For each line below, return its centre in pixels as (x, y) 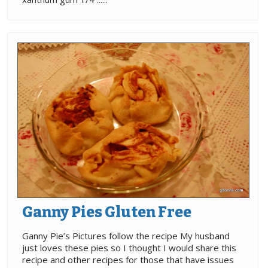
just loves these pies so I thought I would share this (129, 247)
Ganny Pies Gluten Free (107, 212)
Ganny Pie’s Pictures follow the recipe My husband (126, 235)
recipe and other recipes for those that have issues (128, 259)
